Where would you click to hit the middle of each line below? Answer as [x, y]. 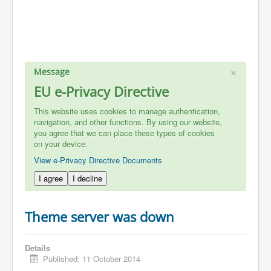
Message [52, 72]
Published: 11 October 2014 [92, 259]
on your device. [61, 144]
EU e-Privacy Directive [101, 91]
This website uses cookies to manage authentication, [127, 111]
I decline [87, 178]
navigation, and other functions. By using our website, [128, 122]
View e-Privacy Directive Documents [98, 160]
